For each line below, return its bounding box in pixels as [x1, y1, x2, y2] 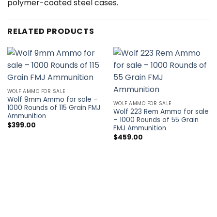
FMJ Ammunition [113, 124, 166, 133]
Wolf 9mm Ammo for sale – [7, 95, 98, 105]
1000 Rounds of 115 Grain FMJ [7, 103, 100, 113]
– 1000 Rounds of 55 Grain [113, 115, 199, 125]
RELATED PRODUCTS [7, 26, 94, 37]
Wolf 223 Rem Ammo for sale [113, 107, 209, 117]
